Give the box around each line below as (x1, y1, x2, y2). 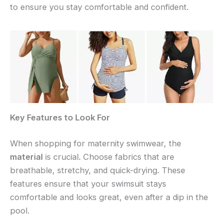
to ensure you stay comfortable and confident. (10, 1, 189, 12)
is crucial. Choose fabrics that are (43, 152, 174, 162)
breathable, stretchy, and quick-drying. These (10, 165, 185, 176)
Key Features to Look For (10, 112, 110, 123)
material (10, 152, 43, 162)
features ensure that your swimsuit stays (10, 179, 166, 189)
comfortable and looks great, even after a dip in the (10, 192, 208, 203)
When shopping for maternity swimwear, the (10, 138, 181, 149)
